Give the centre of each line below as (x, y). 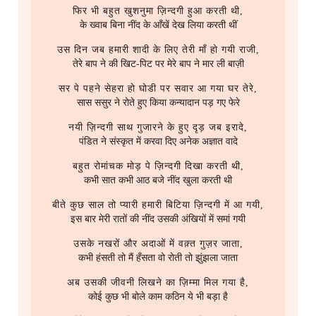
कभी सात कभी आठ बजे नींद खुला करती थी (158, 181)
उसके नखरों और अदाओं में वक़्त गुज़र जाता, (158, 244)
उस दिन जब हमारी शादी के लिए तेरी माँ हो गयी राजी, (158, 50)
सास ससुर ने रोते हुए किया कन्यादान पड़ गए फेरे (158, 103)
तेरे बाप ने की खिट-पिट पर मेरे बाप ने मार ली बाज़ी (158, 64)
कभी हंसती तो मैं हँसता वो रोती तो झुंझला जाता (158, 258)
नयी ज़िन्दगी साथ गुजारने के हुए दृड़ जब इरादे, (158, 128)
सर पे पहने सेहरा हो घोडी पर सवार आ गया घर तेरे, (158, 89)
